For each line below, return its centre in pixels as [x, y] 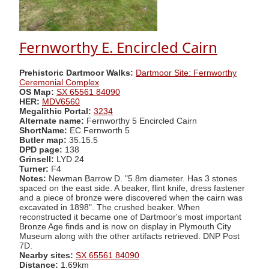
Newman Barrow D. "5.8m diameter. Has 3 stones [142, 178]
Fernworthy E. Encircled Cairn [118, 47]
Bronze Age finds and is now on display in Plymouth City [125, 226]
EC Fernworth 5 [98, 130]
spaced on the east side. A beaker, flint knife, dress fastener [132, 188]
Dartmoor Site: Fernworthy [186, 73]
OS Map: [37, 92]
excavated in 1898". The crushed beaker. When [110, 207]
